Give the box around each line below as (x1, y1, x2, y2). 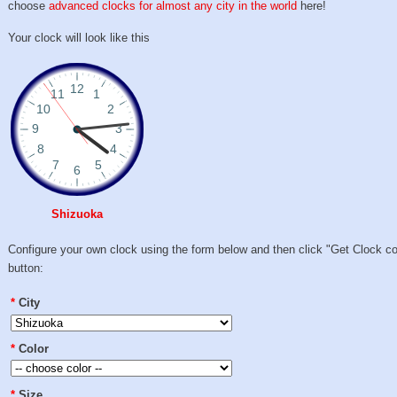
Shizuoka (51, 207, 104, 222)
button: (8, 261, 44, 275)
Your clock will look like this (8, 30, 151, 44)
